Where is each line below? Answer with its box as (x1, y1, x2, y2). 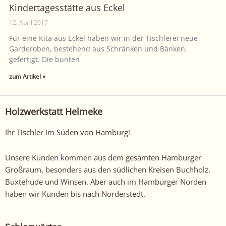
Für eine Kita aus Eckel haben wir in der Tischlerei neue (9, 33, 198, 43)
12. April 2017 (9, 18, 48, 27)
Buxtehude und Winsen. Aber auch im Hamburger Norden (5, 176, 206, 187)
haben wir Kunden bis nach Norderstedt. (5, 188, 145, 199)
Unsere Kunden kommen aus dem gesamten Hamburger (5, 152, 201, 162)
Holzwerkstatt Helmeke (5, 105, 102, 118)
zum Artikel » (9, 72, 45, 81)
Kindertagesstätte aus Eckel (9, 1, 125, 14)
